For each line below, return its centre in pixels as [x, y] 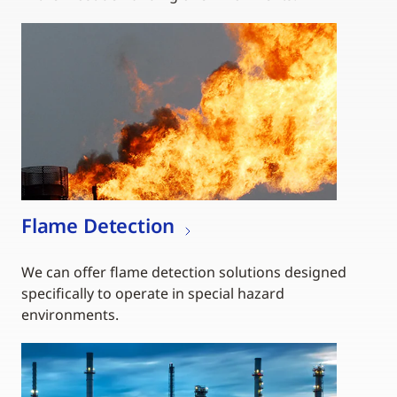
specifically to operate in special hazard [153, 293]
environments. [70, 314]
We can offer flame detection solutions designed [184, 272]
